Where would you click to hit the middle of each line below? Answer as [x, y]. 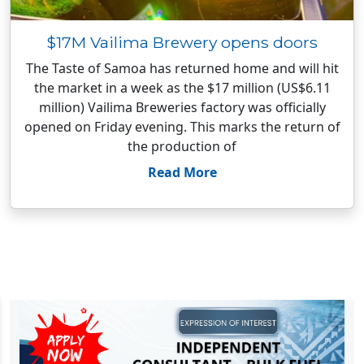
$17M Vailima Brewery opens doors [182, 42]
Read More [182, 172]
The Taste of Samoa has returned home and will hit [182, 68]
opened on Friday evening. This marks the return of [182, 127]
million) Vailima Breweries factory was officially [182, 107]
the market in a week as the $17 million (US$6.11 [182, 88]
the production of [182, 146]
